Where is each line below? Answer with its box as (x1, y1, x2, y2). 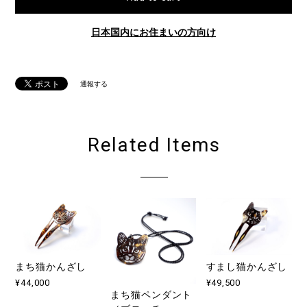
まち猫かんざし (15, 260, 87, 272)
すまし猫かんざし (206, 260, 288, 272)
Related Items (87, 134, 221, 157)
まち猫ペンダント (110, 289, 193, 301)
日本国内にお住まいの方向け (91, 27, 216, 38)
